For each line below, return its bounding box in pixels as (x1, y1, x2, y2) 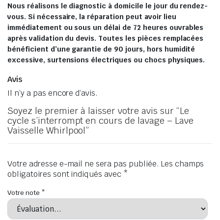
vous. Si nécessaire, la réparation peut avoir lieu (7, 12, 176, 21)
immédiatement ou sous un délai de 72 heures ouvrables (7, 23, 204, 32)
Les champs (161, 159, 204, 169)
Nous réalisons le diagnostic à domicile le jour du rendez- (7, 1, 208, 10)
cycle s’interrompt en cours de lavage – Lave (7, 115, 193, 126)
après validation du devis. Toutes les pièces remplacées (7, 34, 204, 43)
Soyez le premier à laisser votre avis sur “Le (7, 105, 189, 116)
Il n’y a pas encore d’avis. (7, 88, 98, 98)
